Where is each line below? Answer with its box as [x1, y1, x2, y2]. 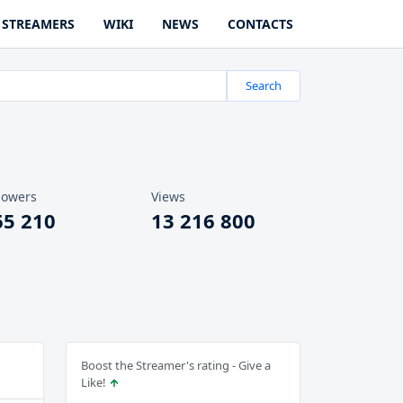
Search [246, 77, 282, 94]
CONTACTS [228, 15, 293, 32]
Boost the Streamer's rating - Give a [81, 357, 271, 373]
